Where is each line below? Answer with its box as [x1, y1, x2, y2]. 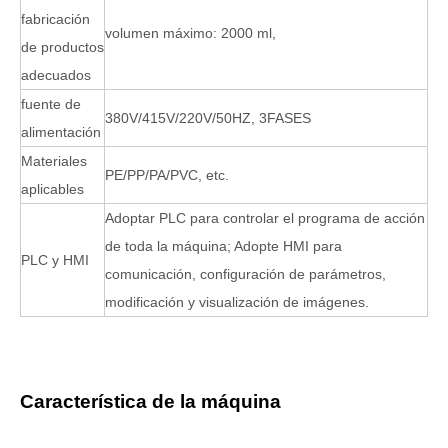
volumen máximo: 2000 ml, [105, 24, 276, 41]
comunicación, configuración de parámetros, [105, 265, 386, 282]
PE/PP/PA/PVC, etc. [105, 166, 229, 183]
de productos [21, 38, 104, 55]
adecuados [21, 66, 91, 83]
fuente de [21, 95, 81, 112]
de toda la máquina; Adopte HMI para [105, 237, 342, 254]
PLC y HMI [21, 251, 89, 268]
